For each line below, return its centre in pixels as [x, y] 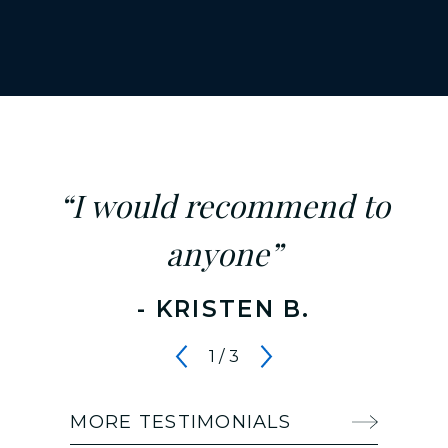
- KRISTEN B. [224, 308]
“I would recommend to [224, 205]
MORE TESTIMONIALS [181, 421]
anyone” [224, 253]
